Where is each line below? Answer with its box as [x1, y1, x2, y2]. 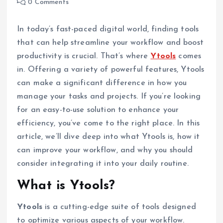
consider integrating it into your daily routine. [17, 160, 189, 168]
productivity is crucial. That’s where [17, 52, 151, 61]
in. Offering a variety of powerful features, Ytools [17, 66, 205, 74]
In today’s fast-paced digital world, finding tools [17, 25, 199, 34]
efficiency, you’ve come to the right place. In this [17, 119, 200, 128]
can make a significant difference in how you [17, 79, 187, 88]
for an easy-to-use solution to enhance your [17, 106, 179, 114]
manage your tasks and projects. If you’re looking [17, 93, 201, 101]
